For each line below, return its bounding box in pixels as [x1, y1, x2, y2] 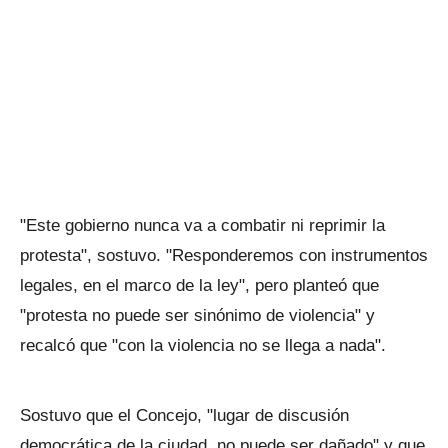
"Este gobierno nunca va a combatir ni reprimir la [20, 216, 385, 235]
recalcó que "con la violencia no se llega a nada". [20, 336, 386, 355]
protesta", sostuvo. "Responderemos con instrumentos [20, 246, 428, 265]
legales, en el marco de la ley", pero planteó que [20, 276, 379, 295]
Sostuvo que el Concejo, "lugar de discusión [20, 406, 349, 425]
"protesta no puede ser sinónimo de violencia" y [20, 306, 375, 325]
